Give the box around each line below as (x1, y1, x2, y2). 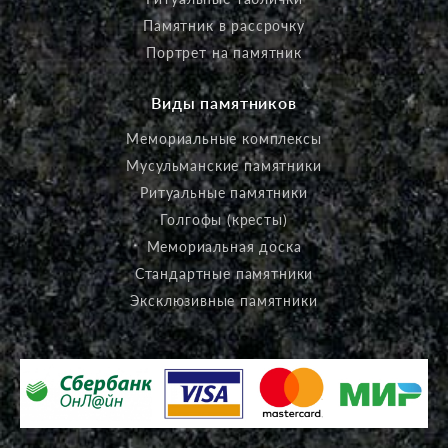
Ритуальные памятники (140, 183, 308, 201)
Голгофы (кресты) (160, 210, 288, 228)
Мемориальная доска (146, 237, 302, 255)
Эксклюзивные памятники (130, 291, 318, 309)
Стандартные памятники (134, 264, 314, 282)
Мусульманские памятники (126, 156, 322, 174)
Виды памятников (151, 92, 297, 112)
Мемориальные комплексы (126, 129, 322, 147)
